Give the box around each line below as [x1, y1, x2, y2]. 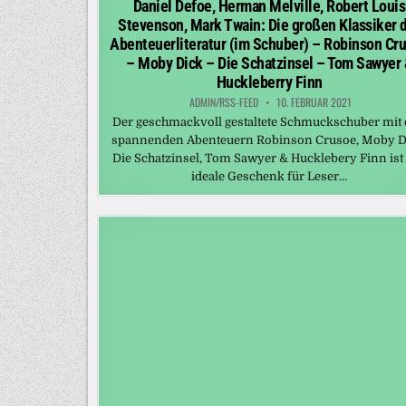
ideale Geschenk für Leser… [191, 169, 348, 184]
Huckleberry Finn [216, 72, 323, 92]
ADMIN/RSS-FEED [189, 94, 259, 111]
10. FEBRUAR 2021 [274, 94, 353, 111]
